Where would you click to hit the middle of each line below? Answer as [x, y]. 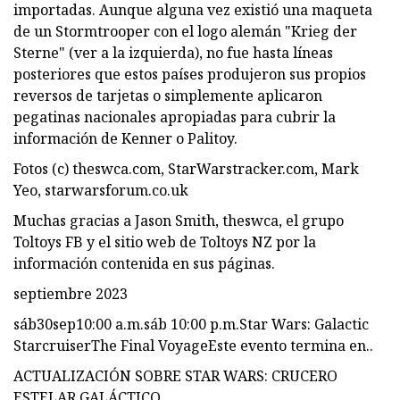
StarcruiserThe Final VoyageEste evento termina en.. [193, 345]
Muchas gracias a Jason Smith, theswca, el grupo [179, 220]
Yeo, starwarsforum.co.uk [101, 190]
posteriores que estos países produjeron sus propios [190, 74]
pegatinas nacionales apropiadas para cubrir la [175, 117]
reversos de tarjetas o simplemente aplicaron [168, 95]
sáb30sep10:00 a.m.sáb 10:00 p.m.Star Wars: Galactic [191, 324]
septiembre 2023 [71, 293]
